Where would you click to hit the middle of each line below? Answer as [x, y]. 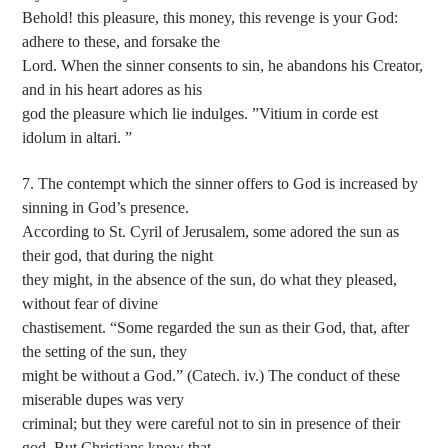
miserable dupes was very [103, 400]
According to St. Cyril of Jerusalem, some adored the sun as [211, 232]
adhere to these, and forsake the [121, 41]
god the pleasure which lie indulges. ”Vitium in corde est [200, 113]
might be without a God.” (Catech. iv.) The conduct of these [211, 376]
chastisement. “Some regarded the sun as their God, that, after [216, 328]
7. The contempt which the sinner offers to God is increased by [220, 184]
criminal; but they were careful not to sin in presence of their [211, 424]
